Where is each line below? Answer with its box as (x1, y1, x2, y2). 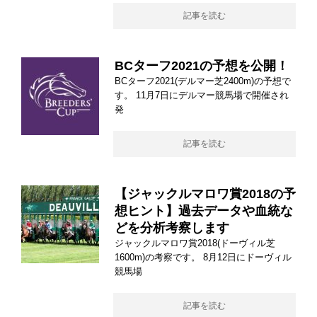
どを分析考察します (115, 221, 229, 236)
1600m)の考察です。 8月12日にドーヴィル (115, 252, 292, 263)
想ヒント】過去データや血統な (115, 204, 293, 219)
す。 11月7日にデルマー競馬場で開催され (115, 90, 289, 101)
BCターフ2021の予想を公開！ (115, 59, 289, 74)
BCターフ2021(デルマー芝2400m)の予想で (115, 76, 291, 87)
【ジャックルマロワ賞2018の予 (115, 187, 296, 202)
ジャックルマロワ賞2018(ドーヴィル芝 (115, 238, 275, 249)
